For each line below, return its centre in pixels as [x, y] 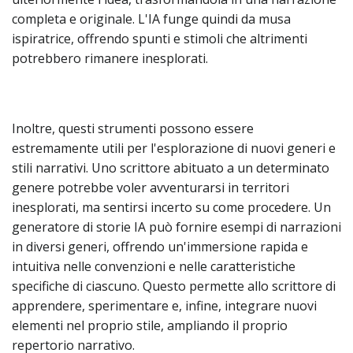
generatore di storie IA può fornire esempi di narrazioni [176, 227]
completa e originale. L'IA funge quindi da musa [151, 19]
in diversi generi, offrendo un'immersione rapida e [160, 247]
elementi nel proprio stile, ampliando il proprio [150, 325]
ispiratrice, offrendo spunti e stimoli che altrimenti [160, 39]
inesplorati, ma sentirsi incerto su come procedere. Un [171, 207]
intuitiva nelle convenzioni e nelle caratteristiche [154, 266]
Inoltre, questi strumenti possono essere [133, 128]
